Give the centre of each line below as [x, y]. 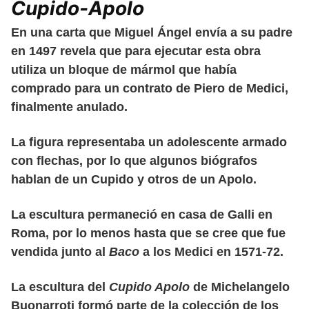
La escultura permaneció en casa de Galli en [142, 214]
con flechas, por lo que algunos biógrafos [134, 160]
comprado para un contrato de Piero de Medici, [150, 88]
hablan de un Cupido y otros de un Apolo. [134, 179]
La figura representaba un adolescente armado [149, 142]
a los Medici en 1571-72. [211, 251]
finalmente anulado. [69, 107]
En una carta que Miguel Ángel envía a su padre [152, 32]
